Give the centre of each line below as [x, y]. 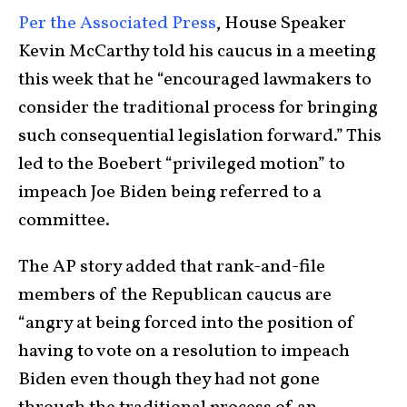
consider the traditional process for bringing [198, 108]
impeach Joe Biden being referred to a [170, 192]
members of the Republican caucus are [175, 295]
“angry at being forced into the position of [187, 323]
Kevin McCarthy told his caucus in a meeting [197, 51]
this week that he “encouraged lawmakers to [195, 79]
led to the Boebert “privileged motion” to [182, 164]
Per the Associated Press [117, 23]
